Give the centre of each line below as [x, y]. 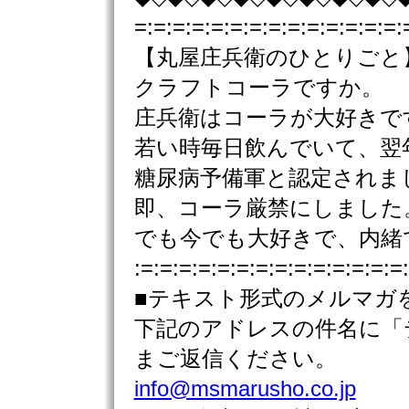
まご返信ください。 [235, 359]
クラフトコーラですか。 [258, 88]
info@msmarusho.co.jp [245, 389]
